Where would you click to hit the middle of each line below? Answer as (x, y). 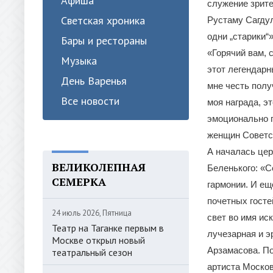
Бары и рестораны (104, 41)
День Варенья (94, 81)
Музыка (79, 61)
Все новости (90, 101)
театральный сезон (92, 252)
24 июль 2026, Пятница (92, 213)
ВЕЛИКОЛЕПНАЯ (99, 167)
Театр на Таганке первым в (108, 228)
